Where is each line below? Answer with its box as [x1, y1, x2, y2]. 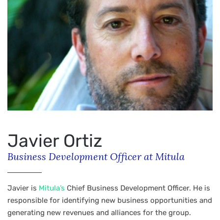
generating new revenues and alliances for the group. [7, 208, 191, 217]
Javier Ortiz [7, 130, 102, 151]
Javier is [7, 184, 39, 192]
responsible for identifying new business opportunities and [7, 196, 212, 205]
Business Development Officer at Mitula [7, 150, 185, 163]
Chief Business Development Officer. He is [65, 184, 210, 192]
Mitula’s [39, 184, 65, 192]
